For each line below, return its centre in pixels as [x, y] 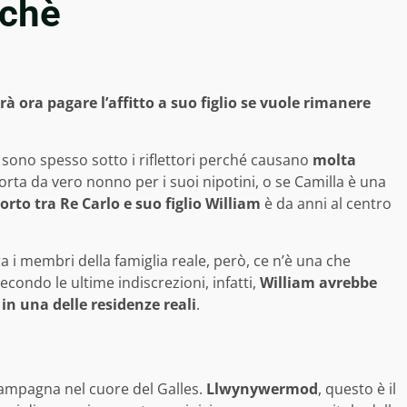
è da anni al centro [326, 204]
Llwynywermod [262, 389]
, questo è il [357, 389]
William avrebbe [318, 283]
